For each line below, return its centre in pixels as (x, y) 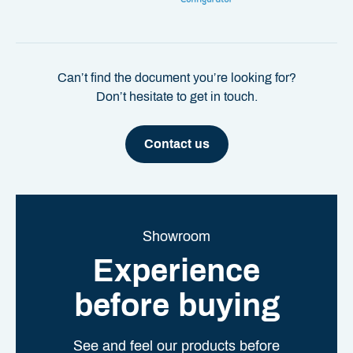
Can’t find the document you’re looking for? (176, 78)
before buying (176, 306)
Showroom (176, 237)
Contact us (176, 144)
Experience (176, 271)
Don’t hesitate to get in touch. (176, 97)
